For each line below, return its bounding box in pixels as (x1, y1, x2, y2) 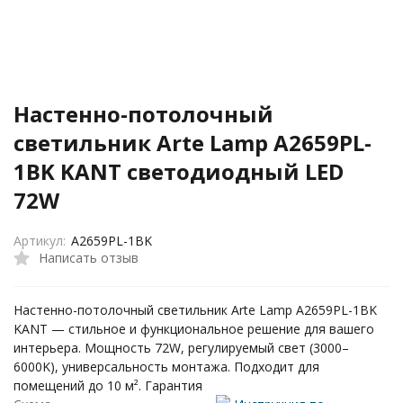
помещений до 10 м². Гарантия (13, 377, 202, 394)
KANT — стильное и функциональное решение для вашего (13, 320, 374, 337)
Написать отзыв (39, 248, 139, 266)
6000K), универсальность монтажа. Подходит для (13, 358, 319, 375)
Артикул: (13, 232, 66, 249)
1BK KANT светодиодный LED (13, 157, 344, 186)
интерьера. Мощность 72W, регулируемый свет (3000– (13, 339, 349, 356)
